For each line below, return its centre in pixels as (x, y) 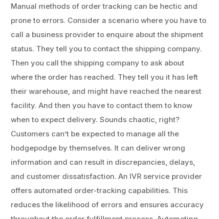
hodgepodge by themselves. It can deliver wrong (98, 148)
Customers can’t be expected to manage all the (95, 133)
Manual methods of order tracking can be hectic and (104, 6)
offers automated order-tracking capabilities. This (99, 190)
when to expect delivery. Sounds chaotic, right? (95, 119)
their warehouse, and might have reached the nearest (106, 91)
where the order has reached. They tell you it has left (105, 77)
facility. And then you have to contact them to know (102, 105)
